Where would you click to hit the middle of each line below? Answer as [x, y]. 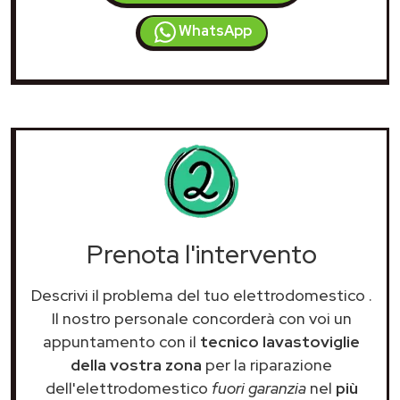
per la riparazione [267, 364]
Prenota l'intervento [201, 254]
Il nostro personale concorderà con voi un [201, 318]
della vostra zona [136, 364]
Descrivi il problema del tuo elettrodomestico [200, 295]
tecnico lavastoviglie [280, 341]
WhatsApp [213, 30]
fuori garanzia [258, 387]
